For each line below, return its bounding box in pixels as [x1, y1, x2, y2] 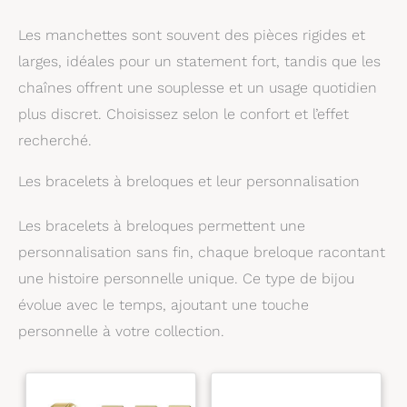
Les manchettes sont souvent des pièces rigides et [18, 25, 365, 44]
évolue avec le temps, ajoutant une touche [18, 295, 309, 313]
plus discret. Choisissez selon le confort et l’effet [18, 104, 349, 123]
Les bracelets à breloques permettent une [18, 216, 305, 234]
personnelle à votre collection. [18, 322, 224, 340]
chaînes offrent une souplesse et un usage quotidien [18, 78, 377, 96]
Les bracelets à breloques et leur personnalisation [18, 172, 360, 190]
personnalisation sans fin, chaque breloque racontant [18, 243, 385, 261]
